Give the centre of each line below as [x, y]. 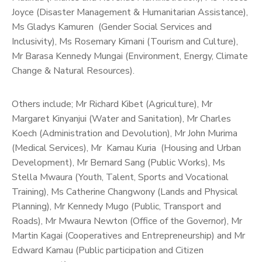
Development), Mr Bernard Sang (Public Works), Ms [118, 162]
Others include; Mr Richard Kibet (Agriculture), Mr [112, 104]
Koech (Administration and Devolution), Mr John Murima [126, 133]
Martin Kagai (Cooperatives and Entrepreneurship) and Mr [128, 235]
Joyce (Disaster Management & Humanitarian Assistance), [130, 12]
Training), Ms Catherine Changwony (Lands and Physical [125, 192]
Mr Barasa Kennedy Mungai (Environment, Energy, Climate [130, 56]
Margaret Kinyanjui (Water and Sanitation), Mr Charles [121, 118]
